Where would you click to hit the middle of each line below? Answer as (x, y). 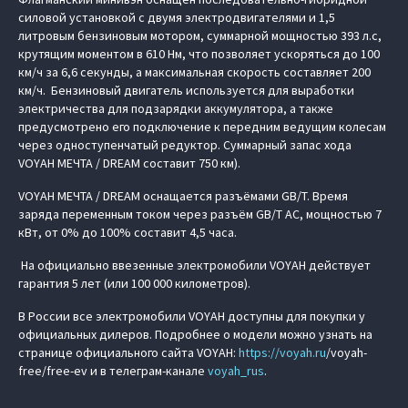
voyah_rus (236, 371)
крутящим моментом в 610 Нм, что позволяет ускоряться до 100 (199, 54)
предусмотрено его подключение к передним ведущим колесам (202, 127)
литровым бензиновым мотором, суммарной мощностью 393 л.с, (200, 36)
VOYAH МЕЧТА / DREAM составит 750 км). (129, 163)
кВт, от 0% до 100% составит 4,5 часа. (127, 232)
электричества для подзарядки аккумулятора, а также (176, 108)
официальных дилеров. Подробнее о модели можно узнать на (195, 334)
